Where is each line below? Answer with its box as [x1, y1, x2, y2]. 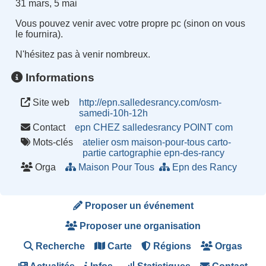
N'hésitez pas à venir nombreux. [15, 49, 150, 60]
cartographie [109, 147, 162, 158]
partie [83, 147, 107, 158]
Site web [30, 97, 70, 107]
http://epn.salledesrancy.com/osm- [79, 97, 222, 107]
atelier [83, 137, 109, 147]
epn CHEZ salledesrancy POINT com [75, 122, 233, 133]
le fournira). [15, 29, 63, 40]
